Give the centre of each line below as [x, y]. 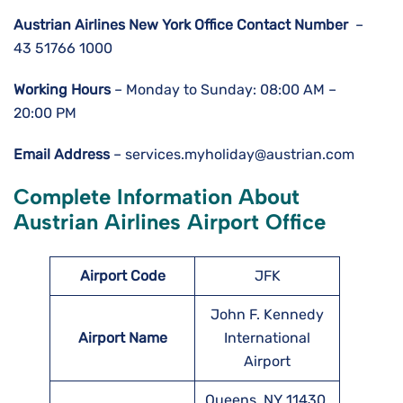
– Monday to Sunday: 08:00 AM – [224, 90]
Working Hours [62, 90]
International [267, 338]
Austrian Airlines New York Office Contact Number [183, 25]
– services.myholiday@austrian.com [232, 155]
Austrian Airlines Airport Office [170, 222]
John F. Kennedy [267, 315]
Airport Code [122, 276]
